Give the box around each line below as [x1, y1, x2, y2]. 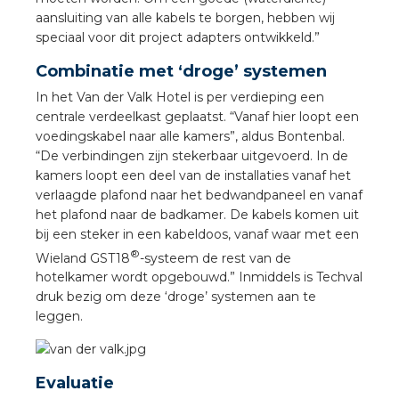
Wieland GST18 [36, 249, 130, 266]
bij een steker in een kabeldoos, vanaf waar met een [36, 225, 359, 242]
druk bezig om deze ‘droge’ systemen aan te [36, 289, 316, 305]
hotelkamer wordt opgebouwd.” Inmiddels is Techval [36, 269, 362, 286]
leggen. [36, 308, 86, 325]
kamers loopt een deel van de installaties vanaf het [36, 167, 351, 183]
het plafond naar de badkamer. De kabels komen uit [36, 206, 359, 223]
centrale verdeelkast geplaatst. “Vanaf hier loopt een [36, 108, 359, 125]
